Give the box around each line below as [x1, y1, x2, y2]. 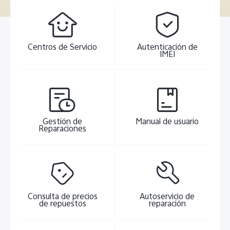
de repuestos [39, 197, 86, 212]
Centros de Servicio [28, 41, 98, 55]
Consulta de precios [27, 190, 98, 204]
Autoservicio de [140, 190, 195, 204]
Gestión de [43, 116, 83, 130]
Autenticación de [137, 41, 198, 55]
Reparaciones [39, 123, 87, 137]
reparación [148, 197, 186, 212]
